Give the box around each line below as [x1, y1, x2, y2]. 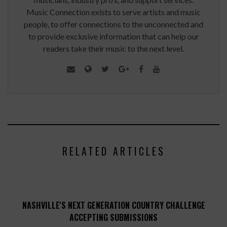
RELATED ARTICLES [62, 143, 165, 159]
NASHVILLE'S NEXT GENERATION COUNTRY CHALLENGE [22, 199, 205, 212]
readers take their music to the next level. [43, 44, 184, 54]
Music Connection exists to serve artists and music [26, 7, 201, 17]
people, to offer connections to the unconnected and [24, 19, 203, 29]
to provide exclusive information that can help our [28, 31, 199, 42]
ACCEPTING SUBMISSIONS [69, 211, 158, 224]
